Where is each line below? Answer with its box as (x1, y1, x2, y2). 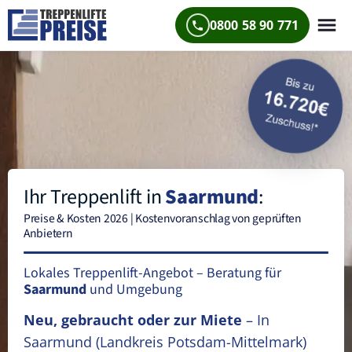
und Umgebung (86, 280, 182, 299)
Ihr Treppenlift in (24, 182, 166, 211)
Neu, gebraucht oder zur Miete (24, 310, 242, 329)
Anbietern (24, 225, 73, 242)
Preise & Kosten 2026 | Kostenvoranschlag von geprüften (24, 210, 302, 227)
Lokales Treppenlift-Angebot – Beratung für (24, 263, 281, 283)
